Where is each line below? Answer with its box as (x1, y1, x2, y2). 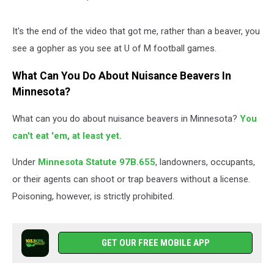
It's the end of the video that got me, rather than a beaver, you (12, 26, 260, 37)
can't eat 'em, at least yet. (12, 130, 122, 142)
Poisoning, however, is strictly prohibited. (12, 191, 174, 202)
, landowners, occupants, (155, 157, 255, 168)
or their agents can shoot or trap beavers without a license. (12, 174, 250, 185)
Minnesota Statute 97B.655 (38, 157, 155, 168)
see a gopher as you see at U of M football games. (12, 43, 217, 54)
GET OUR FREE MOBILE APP (101, 237, 210, 249)
